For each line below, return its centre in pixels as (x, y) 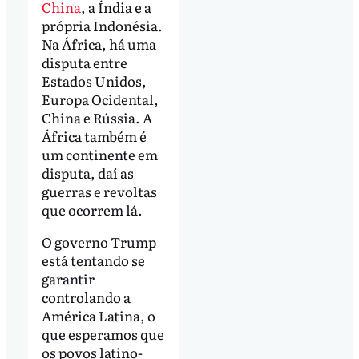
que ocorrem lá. (93, 210)
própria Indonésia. (102, 26)
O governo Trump (99, 242)
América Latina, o (98, 316)
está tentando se (93, 260)
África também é (94, 136)
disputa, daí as (87, 173)
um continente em (99, 155)
